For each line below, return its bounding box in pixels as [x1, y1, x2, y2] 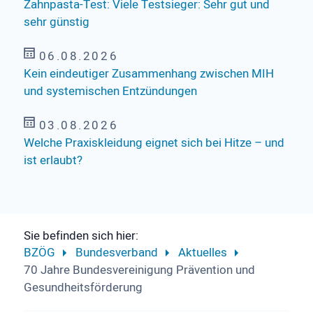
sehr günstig [23, 13, 89, 31]
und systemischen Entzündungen [23, 82, 197, 101]
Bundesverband [75, 244, 158, 262]
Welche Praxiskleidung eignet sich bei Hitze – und [23, 134, 284, 152]
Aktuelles [177, 244, 227, 262]
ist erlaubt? [23, 152, 82, 170]
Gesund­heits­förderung [23, 279, 143, 297]
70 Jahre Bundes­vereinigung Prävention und [23, 261, 255, 279]
